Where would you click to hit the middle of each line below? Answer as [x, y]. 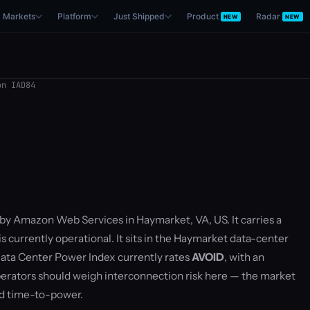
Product [202, 16]
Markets [19, 16]
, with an [244, 257]
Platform [74, 16]
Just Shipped [139, 16]
